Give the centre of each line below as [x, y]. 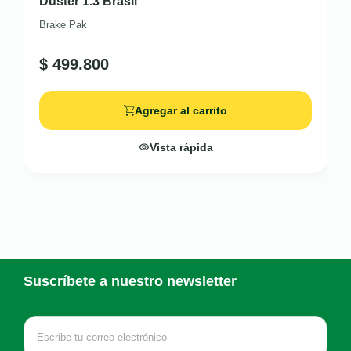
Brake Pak [63, 25]
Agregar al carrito [181, 110]
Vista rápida [181, 147]
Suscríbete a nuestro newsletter [130, 281]
